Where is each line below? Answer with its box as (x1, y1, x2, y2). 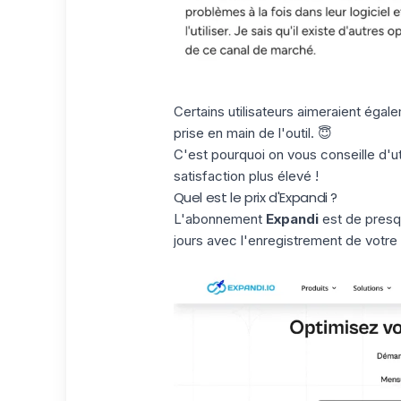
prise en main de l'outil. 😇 (173, 124, 332, 141)
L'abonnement (173, 209, 266, 227)
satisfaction (173, 166, 245, 184)
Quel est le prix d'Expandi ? (173, 187, 337, 207)
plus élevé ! (244, 166, 319, 184)
